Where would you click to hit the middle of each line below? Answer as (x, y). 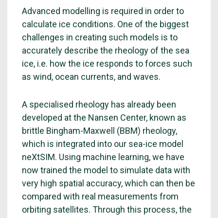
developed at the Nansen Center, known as (104, 118)
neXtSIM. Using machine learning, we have (103, 157)
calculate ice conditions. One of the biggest (105, 24)
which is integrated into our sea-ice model (103, 144)
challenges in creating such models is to (100, 37)
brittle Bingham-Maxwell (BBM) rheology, (100, 131)
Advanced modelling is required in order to (103, 11)
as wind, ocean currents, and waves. (91, 77)
